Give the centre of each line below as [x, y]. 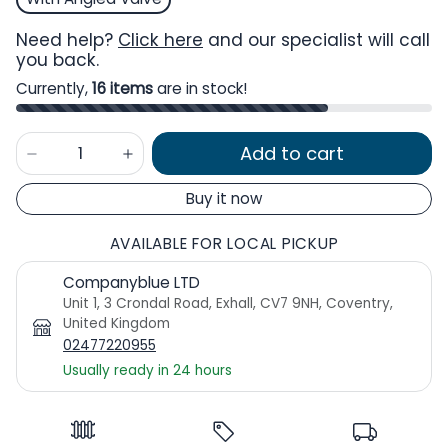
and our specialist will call [316, 39]
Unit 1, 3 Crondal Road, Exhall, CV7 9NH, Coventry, [228, 304]
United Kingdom [116, 324]
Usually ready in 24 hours [147, 371]
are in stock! [200, 88]
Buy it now [224, 199]
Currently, [54, 88]
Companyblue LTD [131, 283]
